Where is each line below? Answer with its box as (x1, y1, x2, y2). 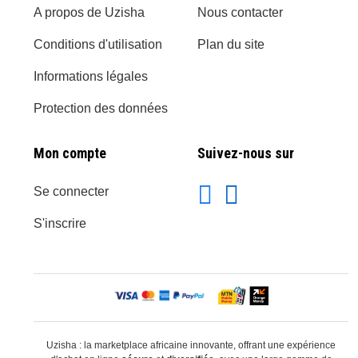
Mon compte (34, 144, 106, 161)
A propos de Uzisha (34, 5, 145, 19)
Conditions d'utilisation (34, 37, 162, 51)
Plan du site (197, 37, 265, 51)
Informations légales (34, 69, 148, 83)
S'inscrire (34, 216, 86, 230)
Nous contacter (197, 5, 283, 19)
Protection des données (34, 101, 168, 115)
